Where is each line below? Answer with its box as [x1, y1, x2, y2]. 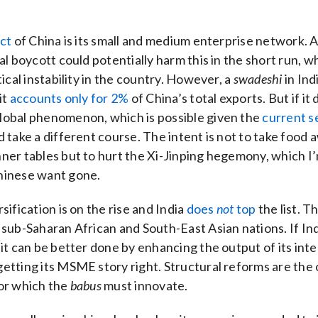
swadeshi [233, 70, 283, 87]
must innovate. [101, 277, 188, 293]
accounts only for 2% [9, 89, 129, 106]
